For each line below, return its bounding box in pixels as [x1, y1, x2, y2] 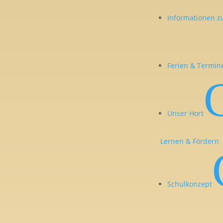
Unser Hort [167, 108, 204, 118]
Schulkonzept [167, 179, 213, 189]
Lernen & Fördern [160, 136, 220, 146]
